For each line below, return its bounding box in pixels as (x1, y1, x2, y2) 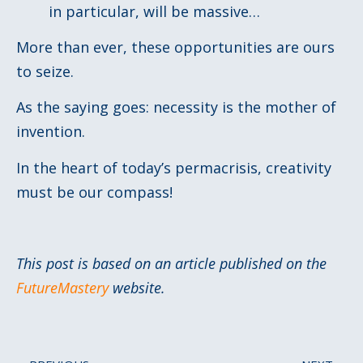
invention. (16, 122, 85, 142)
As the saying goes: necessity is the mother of (16, 97, 336, 117)
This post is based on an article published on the (16, 254, 327, 274)
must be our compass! (16, 181, 173, 202)
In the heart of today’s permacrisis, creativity (16, 157, 331, 177)
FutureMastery (16, 278, 109, 298)
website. (109, 278, 165, 298)
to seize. (16, 61, 74, 81)
